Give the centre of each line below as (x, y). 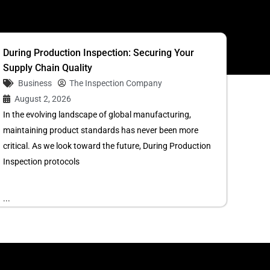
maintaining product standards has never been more (101, 130)
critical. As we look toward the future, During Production (107, 146)
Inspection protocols (42, 162)
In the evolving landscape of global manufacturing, (97, 115)
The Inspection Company (116, 83)
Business (35, 83)
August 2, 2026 (43, 99)
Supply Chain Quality (48, 68)
